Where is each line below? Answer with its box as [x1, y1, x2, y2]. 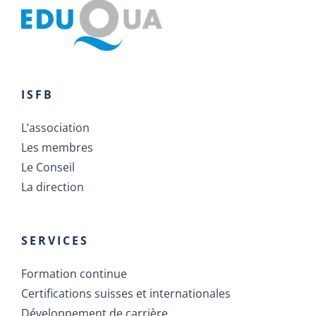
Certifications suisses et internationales [21, 286, 231, 302]
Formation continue [21, 266, 127, 282]
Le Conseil [21, 159, 75, 176]
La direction [21, 179, 84, 195]
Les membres [21, 140, 93, 156]
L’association [21, 120, 90, 136]
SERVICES [21, 233, 89, 249]
